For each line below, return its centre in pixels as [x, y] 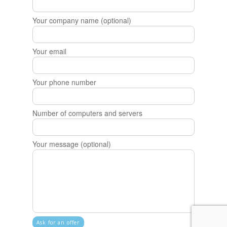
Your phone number [64, 82]
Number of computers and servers [87, 113]
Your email [49, 51]
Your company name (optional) [82, 21]
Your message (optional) [71, 144]
